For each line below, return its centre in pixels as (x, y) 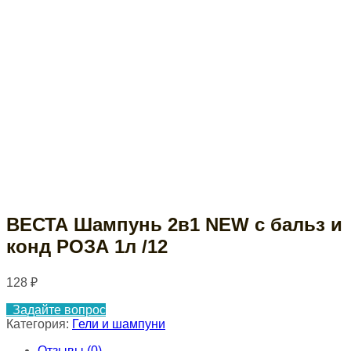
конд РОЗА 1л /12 (87, 246)
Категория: (39, 324)
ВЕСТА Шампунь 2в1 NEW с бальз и (174, 224)
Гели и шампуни (119, 324)
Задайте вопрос (59, 309)
